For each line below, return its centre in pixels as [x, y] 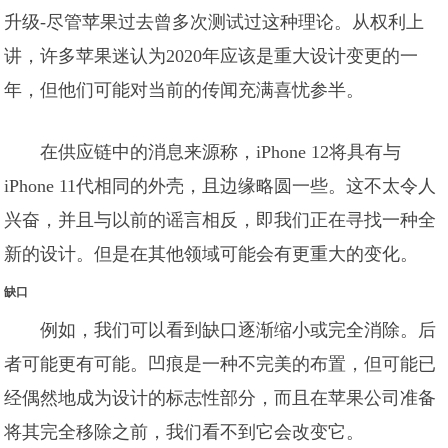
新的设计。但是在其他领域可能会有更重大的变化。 [211, 254]
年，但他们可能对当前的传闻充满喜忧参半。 [184, 90]
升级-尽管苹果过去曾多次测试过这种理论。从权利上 [214, 22]
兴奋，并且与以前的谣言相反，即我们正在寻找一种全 [220, 220]
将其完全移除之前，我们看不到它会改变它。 [184, 432]
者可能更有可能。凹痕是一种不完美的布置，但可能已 [220, 364]
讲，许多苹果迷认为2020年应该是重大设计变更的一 [211, 56]
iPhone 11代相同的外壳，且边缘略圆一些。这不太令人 [220, 186]
